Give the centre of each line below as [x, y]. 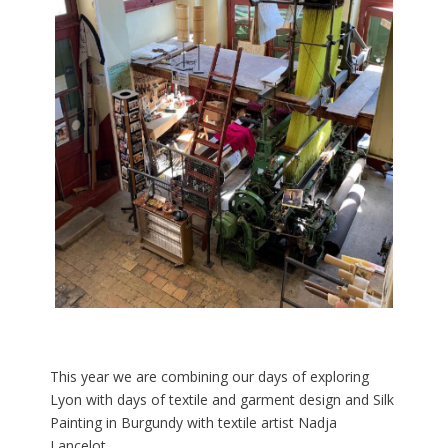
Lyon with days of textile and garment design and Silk [222, 400]
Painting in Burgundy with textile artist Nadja [193, 423]
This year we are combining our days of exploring [209, 377]
